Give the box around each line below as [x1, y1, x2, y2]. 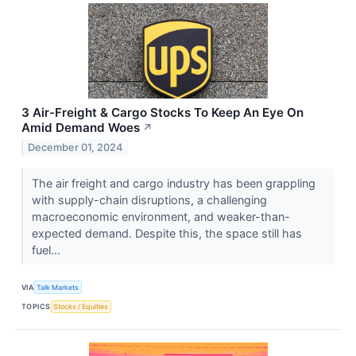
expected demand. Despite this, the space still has [31, 226, 302, 241]
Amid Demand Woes [21, 120, 140, 136]
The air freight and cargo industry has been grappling [31, 176, 315, 191]
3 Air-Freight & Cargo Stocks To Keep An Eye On [21, 105, 304, 121]
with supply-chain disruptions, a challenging [31, 193, 267, 207]
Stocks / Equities [53, 302, 109, 311]
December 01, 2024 [28, 141, 123, 154]
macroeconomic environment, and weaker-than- [31, 210, 290, 224]
